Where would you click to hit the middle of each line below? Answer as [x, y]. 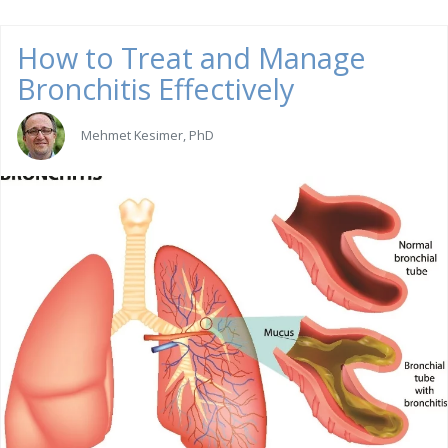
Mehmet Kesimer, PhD [147, 134]
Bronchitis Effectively [155, 89]
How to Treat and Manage [191, 58]
